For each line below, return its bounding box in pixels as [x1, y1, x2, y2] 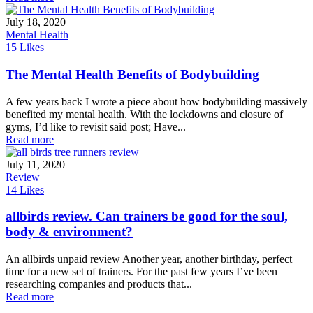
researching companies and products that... [6, 277, 192, 290]
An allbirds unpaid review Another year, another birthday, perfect [6, 252, 292, 265]
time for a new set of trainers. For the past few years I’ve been [6, 265, 277, 277]
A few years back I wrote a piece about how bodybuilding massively [6, 95, 307, 108]
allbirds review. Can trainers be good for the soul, [6, 209, 288, 224]
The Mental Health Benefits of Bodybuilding [6, 66, 259, 82]
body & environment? [6, 224, 133, 240]
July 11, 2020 [6, 158, 65, 170]
